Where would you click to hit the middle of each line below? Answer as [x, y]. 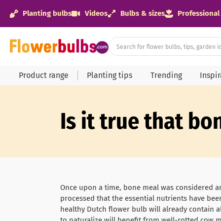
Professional [199, 14]
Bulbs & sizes [142, 14]
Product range [44, 75]
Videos [96, 14]
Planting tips [110, 75]
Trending [166, 75]
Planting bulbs [47, 14]
